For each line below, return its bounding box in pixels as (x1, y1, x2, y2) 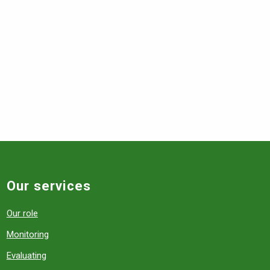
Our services (6, 178, 91, 193)
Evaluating (6, 250, 46, 261)
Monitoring (6, 229, 49, 240)
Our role (6, 208, 38, 219)
